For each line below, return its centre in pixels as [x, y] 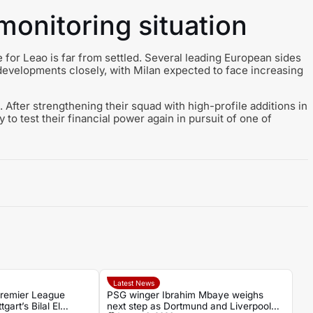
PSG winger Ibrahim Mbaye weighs [185, 294]
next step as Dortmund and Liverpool [189, 306]
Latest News [133, 283]
